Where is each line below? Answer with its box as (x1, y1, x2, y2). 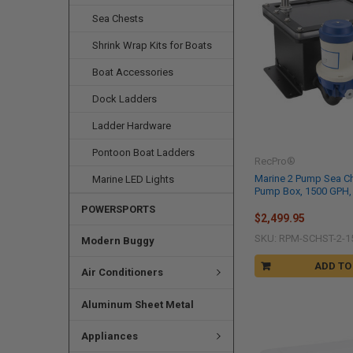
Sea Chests (92, 13, 144, 25)
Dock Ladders (92, 93, 158, 106)
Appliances (80, 329, 138, 342)
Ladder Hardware (92, 120, 172, 132)
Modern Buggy (80, 235, 154, 247)
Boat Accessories (92, 66, 174, 79)
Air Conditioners (80, 266, 163, 279)
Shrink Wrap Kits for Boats (92, 39, 213, 52)
